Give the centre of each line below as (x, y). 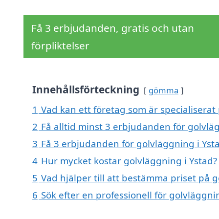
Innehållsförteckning (86, 90)
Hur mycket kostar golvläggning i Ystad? (129, 161)
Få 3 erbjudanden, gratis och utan (113, 28)
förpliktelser (60, 46)
